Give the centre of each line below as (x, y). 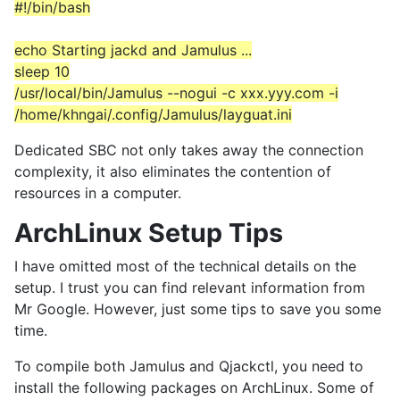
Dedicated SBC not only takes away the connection (189, 150)
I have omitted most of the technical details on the (185, 267)
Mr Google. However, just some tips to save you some (198, 309)
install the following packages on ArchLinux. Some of (194, 388)
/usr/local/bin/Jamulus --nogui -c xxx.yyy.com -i (176, 93)
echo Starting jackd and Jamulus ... (133, 50)
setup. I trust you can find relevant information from (190, 288)
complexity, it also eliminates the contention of (173, 172)
